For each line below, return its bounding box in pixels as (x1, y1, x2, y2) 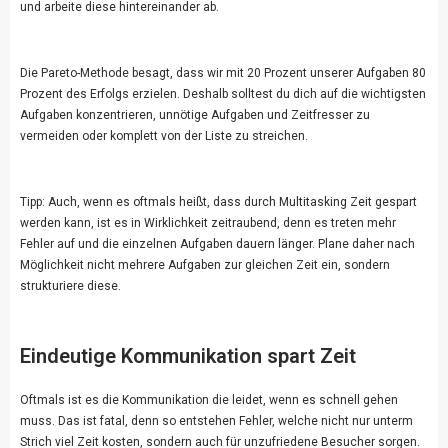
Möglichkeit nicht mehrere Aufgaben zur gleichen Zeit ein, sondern (20, 258, 390, 273)
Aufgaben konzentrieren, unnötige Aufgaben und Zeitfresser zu (20, 108, 370, 123)
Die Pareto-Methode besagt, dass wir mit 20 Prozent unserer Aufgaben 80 (20, 66, 426, 81)
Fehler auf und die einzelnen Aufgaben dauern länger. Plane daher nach (20, 237, 415, 252)
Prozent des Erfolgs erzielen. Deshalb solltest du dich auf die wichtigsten (20, 87, 426, 102)
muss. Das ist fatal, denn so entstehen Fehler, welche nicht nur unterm (20, 414, 413, 429)
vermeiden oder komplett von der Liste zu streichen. (20, 129, 308, 144)
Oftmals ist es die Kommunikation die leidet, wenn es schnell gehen (20, 393, 398, 408)
